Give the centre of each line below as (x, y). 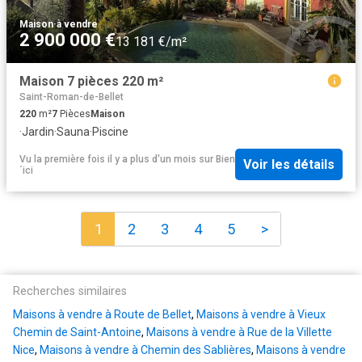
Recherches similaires (70, 292)
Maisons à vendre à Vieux (261, 315)
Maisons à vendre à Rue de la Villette (239, 333)
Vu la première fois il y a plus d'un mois (108, 159)
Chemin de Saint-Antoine (77, 333)
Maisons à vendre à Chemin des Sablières (145, 350)
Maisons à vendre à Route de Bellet (102, 315)
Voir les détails (289, 165)
